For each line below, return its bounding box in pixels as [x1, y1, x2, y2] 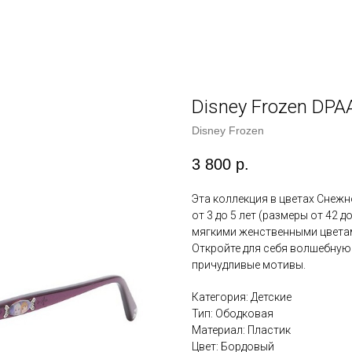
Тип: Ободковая [192, 307, 273, 321]
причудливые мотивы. [192, 258, 306, 272]
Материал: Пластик [192, 324, 291, 337]
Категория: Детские [192, 291, 291, 304]
